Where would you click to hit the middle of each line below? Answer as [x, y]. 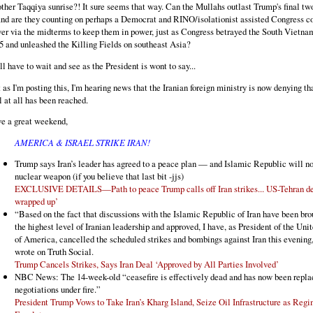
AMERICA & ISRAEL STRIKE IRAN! [82, 143]
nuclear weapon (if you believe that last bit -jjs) [99, 176]
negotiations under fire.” [58, 289]
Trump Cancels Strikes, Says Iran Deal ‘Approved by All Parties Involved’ [147, 264]
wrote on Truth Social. [54, 251]
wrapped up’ [36, 201]
